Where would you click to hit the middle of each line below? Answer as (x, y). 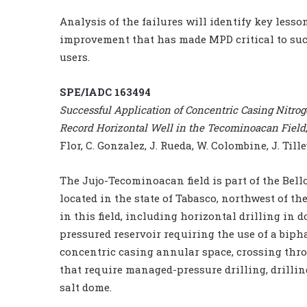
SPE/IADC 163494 (105, 91)
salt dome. (86, 287)
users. (75, 57)
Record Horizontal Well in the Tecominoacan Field (183, 127)
